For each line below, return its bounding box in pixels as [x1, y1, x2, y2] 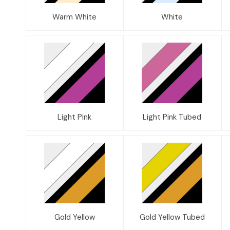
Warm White [52, 11, 97, 22]
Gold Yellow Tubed [139, 212, 205, 222]
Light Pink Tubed [143, 111, 202, 122]
